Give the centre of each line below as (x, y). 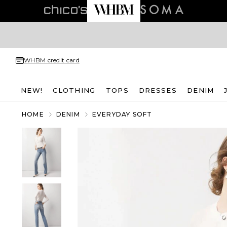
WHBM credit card (52, 60)
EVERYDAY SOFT (122, 114)
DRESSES (158, 90)
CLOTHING (74, 90)
